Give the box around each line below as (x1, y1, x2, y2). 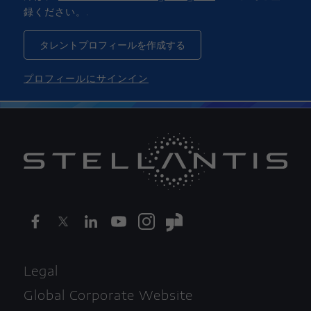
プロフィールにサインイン (24, 72, 149, 85)
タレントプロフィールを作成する (40, 39, 185, 51)
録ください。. (24, 6, 89, 18)
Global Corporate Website (23, 287, 193, 303)
